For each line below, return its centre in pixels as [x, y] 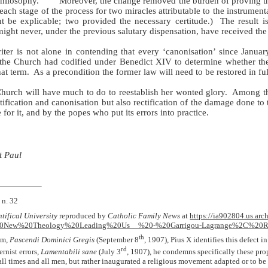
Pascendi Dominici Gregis [52, 240]
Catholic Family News [144, 216]
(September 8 [117, 240]
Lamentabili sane [69, 251]
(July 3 [109, 251]
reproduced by [83, 216]
